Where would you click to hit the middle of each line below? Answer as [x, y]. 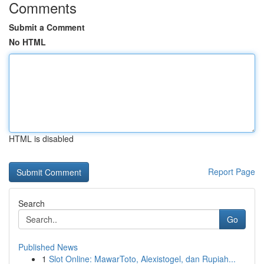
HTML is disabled [41, 138]
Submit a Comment [47, 27]
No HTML [27, 42]
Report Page [232, 171]
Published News [48, 247]
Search [32, 203]
